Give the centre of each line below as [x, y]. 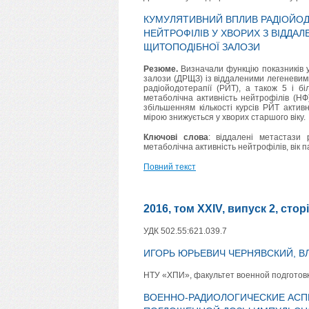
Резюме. [161, 69]
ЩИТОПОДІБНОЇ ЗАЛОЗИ [202, 47]
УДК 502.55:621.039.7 [185, 231]
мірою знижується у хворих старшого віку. [225, 118]
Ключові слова [176, 138]
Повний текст [170, 167]
